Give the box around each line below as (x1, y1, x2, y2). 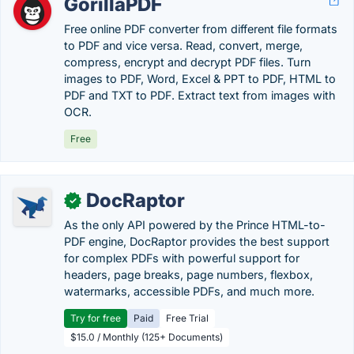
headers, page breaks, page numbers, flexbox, (64, 268, 313, 281)
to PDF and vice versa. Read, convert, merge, (64, 39, 303, 52)
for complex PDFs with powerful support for (64, 251, 299, 265)
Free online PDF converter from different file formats (64, 22, 337, 36)
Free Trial (166, 312, 209, 324)
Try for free (70, 312, 121, 324)
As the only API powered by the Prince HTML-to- (64, 218, 326, 232)
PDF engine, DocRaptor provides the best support (64, 235, 330, 248)
